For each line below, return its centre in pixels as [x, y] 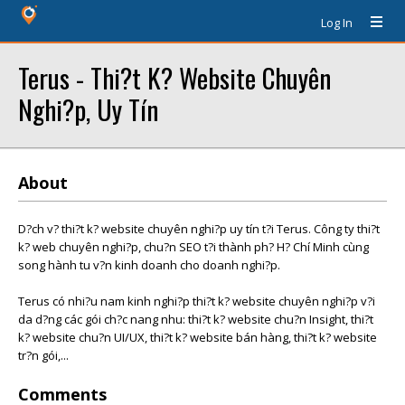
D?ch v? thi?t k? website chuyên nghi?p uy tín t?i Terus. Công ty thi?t [199, 229]
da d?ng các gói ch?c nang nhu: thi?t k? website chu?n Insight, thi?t [196, 319]
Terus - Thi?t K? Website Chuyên [174, 77]
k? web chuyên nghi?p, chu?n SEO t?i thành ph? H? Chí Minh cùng [193, 247]
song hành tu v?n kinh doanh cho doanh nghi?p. [149, 265]
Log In [337, 23]
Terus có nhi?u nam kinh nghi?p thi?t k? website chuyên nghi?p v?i [197, 301]
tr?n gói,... [43, 355]
